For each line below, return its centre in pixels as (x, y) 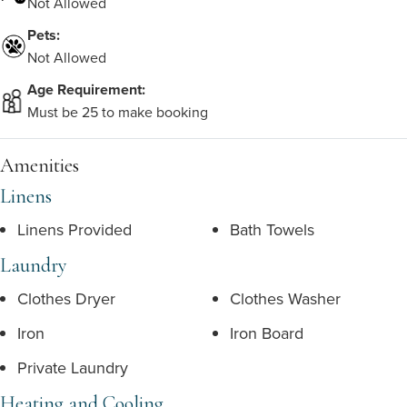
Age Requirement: (86, 89)
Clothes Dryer (66, 298)
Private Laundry (73, 367)
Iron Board (267, 333)
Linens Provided (74, 229)
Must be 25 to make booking (118, 112)
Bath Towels (272, 229)
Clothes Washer (285, 298)
